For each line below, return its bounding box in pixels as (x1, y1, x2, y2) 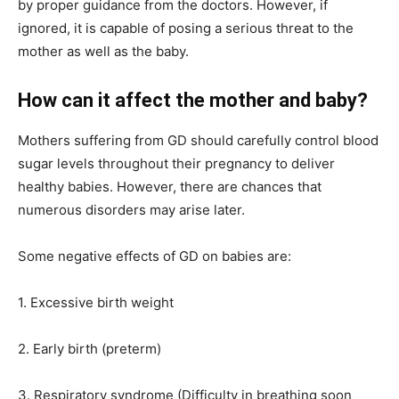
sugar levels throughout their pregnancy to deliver (18, 154, 335, 172)
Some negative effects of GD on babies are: (18, 247, 291, 265)
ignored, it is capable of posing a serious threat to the (18, 19, 354, 37)
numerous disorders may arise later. (18, 200, 245, 218)
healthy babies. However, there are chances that (18, 177, 322, 195)
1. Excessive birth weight (18, 293, 174, 311)
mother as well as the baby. (18, 42, 189, 60)
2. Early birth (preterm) (18, 339, 161, 357)
